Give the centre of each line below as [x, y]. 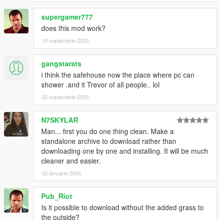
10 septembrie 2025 [65, 40]
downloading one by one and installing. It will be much [125, 151]
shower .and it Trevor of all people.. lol [100, 84]
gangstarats [61, 63]
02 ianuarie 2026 [61, 173]
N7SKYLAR [60, 120]
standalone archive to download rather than [109, 141]
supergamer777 [67, 16]
